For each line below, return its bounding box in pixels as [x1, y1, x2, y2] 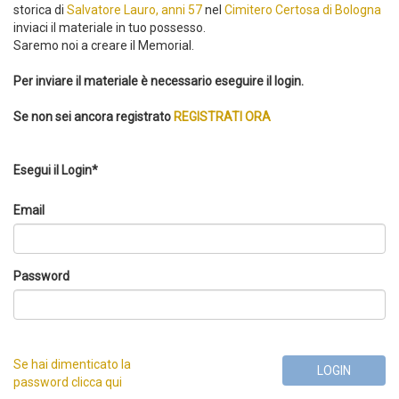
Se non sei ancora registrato [13, 110, 174, 124]
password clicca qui [13, 375, 122, 389]
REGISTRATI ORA [174, 110, 271, 124]
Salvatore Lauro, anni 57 [67, 3, 202, 17]
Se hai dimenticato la [13, 357, 131, 371]
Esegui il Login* [13, 163, 98, 177]
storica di [13, 3, 67, 17]
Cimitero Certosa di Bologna [224, 3, 381, 17]
